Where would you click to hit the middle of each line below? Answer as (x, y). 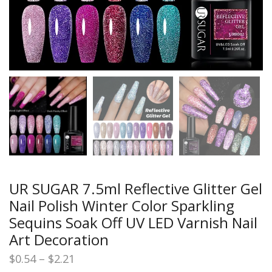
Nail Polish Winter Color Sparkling (122, 206)
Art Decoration (59, 240)
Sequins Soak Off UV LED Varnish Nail (133, 223)
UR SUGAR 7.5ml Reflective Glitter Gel (136, 189)
